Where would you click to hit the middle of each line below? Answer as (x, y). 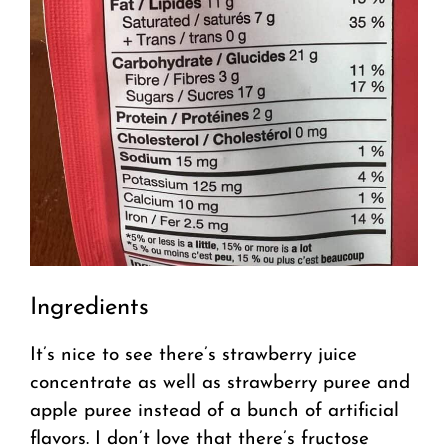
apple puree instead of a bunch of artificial (214, 412)
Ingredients (89, 308)
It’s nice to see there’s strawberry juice (193, 356)
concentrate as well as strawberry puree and (220, 384)
